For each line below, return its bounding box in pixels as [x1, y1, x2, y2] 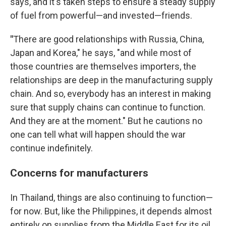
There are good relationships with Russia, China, [13, 34, 204, 44]
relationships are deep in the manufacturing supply [10, 75, 213, 85]
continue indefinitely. [10, 143, 93, 153]
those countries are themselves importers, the [10, 61, 196, 72]
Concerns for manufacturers [10, 166, 151, 179]
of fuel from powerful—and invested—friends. [10, 10, 192, 21]
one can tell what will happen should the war [10, 129, 186, 140]
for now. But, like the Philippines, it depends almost [10, 206, 212, 216]
